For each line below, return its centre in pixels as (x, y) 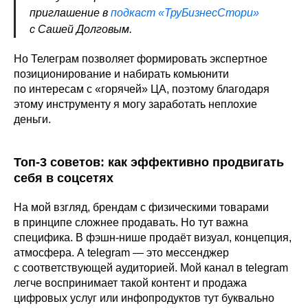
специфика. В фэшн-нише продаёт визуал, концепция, (153, 238)
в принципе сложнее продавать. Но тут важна (131, 223)
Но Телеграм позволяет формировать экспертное (141, 59)
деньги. (32, 120)
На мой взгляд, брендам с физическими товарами (141, 208)
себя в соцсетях (64, 178)
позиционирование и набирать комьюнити (121, 74)
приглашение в (70, 13)
